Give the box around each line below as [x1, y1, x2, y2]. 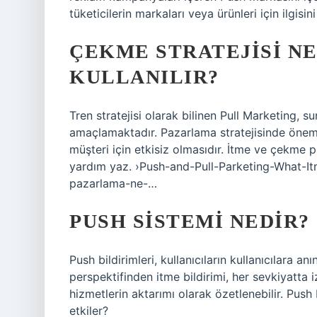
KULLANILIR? [69, 66, 219, 88]
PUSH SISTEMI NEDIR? [69, 210, 310, 232]
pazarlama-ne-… [69, 176, 157, 190]
